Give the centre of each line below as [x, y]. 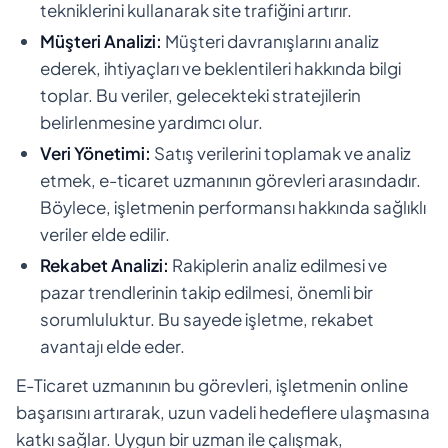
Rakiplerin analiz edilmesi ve [278, 264]
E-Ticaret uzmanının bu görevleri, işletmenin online [212, 384]
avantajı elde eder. [112, 345]
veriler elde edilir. [105, 233]
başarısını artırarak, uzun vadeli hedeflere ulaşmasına [223, 411]
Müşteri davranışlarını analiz [270, 40]
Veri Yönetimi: [95, 152]
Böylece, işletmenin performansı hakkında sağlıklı [233, 206]
